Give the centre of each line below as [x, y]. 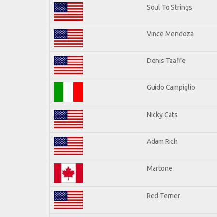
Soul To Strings [170, 7]
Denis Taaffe [166, 60]
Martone [160, 168]
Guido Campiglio [171, 87]
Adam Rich [162, 141]
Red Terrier [163, 195]
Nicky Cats [162, 115]
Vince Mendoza [170, 34]
